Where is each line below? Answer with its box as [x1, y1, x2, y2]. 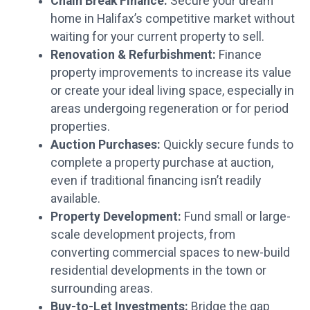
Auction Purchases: [50, 137, 161, 152]
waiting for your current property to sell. [50, 29, 264, 44]
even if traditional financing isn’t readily [50, 173, 261, 188]
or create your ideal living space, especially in [50, 83, 294, 98]
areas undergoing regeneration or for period [50, 101, 289, 116]
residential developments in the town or [50, 263, 266, 277]
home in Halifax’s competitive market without [50, 11, 295, 26]
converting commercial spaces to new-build [50, 245, 290, 259]
